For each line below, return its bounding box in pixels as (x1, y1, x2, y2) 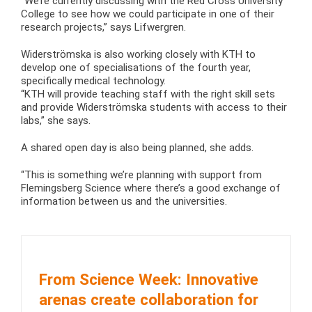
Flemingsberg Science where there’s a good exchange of (21, 181, 281, 194)
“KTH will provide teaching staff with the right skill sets (21, 87, 275, 100)
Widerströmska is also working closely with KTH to (21, 47, 256, 61)
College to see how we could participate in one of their (21, 7, 274, 20)
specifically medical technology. (21, 74, 166, 87)
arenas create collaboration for (39, 290, 258, 309)
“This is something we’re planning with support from (21, 168, 262, 181)
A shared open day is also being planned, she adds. (21, 141, 253, 154)
